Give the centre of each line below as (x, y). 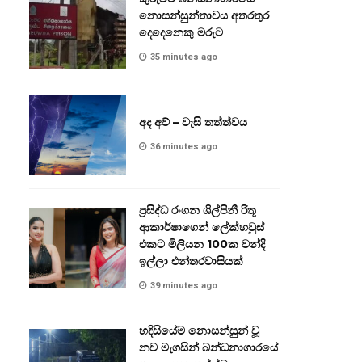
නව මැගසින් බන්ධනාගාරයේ (208, 347)
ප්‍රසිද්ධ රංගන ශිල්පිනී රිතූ (198, 210)
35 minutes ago (184, 57)
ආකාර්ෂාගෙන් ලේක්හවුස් (202, 227)
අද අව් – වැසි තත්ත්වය (193, 122)
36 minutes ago (184, 146)
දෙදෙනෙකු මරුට (181, 32)
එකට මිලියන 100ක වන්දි (202, 244)
